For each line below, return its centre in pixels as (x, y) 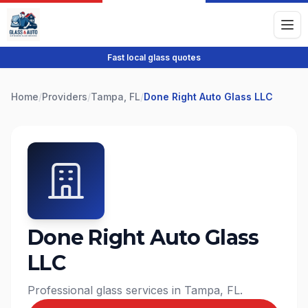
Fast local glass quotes (154, 57)
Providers (65, 97)
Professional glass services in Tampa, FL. (135, 290)
